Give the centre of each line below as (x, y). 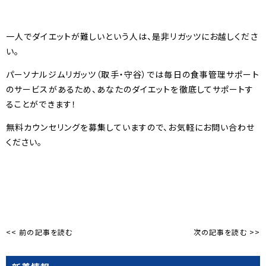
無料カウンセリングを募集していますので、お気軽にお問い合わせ (131, 127)
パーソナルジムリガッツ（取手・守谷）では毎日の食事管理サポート (133, 74)
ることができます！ (42, 104)
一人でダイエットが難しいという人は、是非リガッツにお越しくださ (132, 36)
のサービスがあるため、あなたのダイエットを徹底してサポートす (130, 89)
